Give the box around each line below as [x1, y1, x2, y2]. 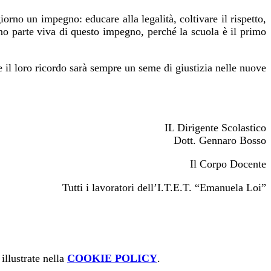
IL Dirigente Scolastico [165, 122, 266, 134]
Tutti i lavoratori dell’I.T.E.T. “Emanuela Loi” [62, 181, 266, 194]
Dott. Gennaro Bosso [174, 134, 266, 147]
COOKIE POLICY [67, 252, 157, 265]
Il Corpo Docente [190, 158, 266, 171]
